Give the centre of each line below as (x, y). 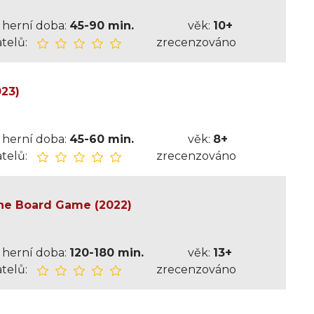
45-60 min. (101, 139)
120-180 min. (106, 253)
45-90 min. (101, 26)
